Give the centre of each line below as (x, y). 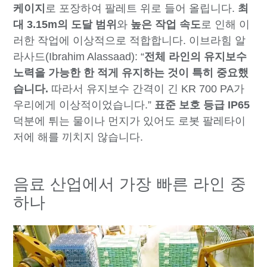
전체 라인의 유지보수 (196, 56)
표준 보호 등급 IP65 (202, 105)
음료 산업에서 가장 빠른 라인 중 (130, 184)
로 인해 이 (226, 24)
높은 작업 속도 (166, 24)
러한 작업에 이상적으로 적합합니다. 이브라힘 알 (130, 40)
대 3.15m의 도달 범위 (65, 24)
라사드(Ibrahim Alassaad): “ (79, 56)
